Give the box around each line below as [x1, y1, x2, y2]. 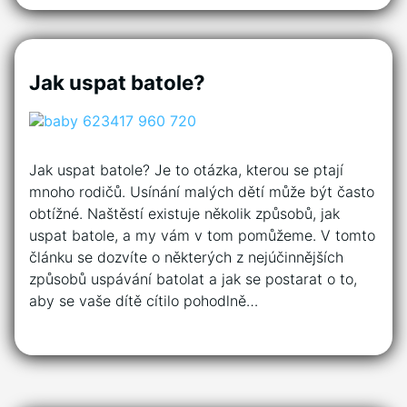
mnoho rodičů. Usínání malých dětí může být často [29, 182, 374, 201]
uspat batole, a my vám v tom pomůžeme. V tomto [29, 225, 375, 244]
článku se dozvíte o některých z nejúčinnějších [29, 247, 343, 266]
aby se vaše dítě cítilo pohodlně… [29, 291, 258, 310]
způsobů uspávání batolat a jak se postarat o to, [29, 269, 357, 288]
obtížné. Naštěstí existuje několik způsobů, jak [29, 203, 340, 223]
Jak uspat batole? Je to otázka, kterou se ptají [29, 160, 343, 179]
